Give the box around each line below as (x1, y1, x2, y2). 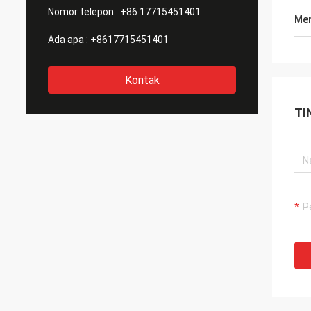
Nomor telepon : (48, 6, 118, 17)
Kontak (124, 74, 160, 87)
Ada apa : (48, 34, 88, 45)
